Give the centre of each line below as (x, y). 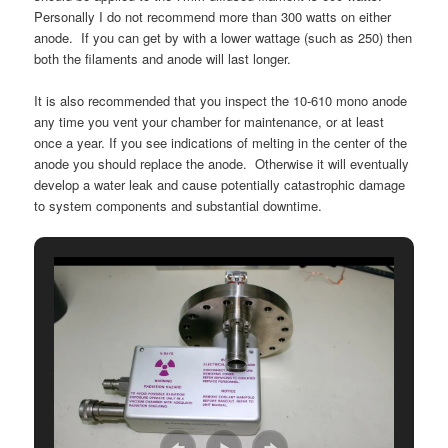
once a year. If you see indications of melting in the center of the (221, 142)
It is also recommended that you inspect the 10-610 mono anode (221, 100)
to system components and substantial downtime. (178, 205)
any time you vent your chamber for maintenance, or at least (209, 121)
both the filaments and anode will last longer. (163, 58)
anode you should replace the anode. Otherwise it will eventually (222, 163)
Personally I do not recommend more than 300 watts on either (213, 16)
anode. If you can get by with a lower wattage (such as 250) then (223, 37)
